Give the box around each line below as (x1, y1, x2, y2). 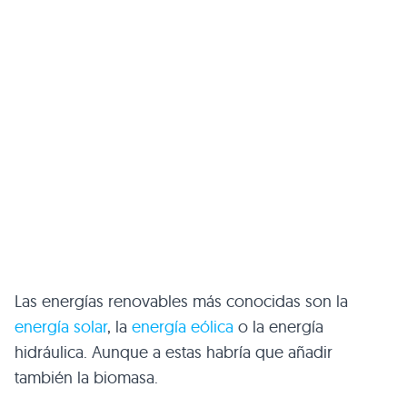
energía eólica (132, 315, 233, 337)
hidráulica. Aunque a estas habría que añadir (15, 341, 333, 362)
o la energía (233, 315, 323, 337)
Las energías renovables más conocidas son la (15, 290, 348, 312)
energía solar (15, 315, 107, 337)
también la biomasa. (15, 366, 158, 388)
